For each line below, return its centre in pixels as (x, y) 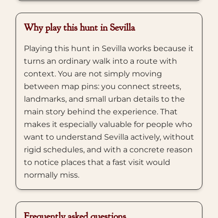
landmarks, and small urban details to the (104, 99)
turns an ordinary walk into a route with (100, 61)
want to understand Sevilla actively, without (109, 137)
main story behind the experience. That (101, 112)
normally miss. (52, 175)
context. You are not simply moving (93, 74)
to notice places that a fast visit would (97, 162)
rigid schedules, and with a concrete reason (108, 150)
